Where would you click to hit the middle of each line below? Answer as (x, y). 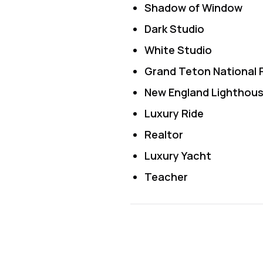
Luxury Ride (174, 113)
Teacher (166, 177)
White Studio (178, 50)
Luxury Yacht (178, 156)
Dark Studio (174, 29)
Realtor (164, 134)
